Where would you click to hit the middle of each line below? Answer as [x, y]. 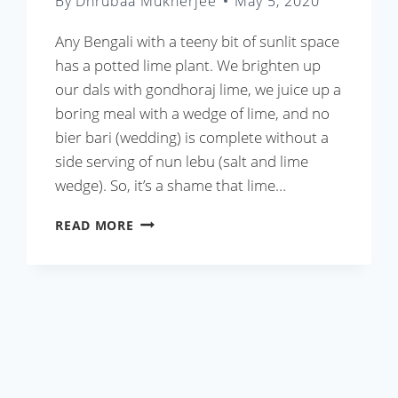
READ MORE [95, 226]
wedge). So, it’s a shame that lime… [171, 186]
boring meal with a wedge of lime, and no [193, 114]
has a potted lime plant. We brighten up [188, 66]
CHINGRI [164, 305]
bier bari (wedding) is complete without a [192, 138]
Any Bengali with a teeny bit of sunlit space [198, 42]
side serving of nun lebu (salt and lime [182, 162]
